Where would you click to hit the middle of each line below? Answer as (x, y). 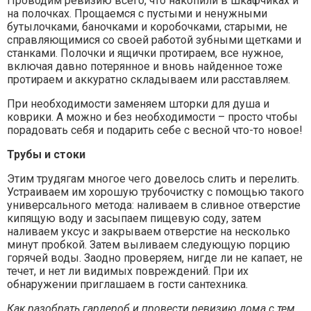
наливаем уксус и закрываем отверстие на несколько (149, 231)
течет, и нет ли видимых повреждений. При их (128, 271)
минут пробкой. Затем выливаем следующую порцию (149, 244)
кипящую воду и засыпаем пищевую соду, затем (134, 218)
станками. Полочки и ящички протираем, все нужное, (145, 53)
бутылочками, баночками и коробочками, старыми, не (147, 26)
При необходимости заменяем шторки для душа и (138, 103)
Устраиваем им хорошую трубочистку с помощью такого (155, 192)
